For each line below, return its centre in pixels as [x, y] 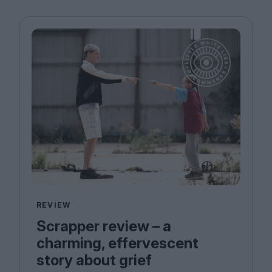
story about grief [94, 260]
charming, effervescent [117, 243]
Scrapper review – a [104, 226]
